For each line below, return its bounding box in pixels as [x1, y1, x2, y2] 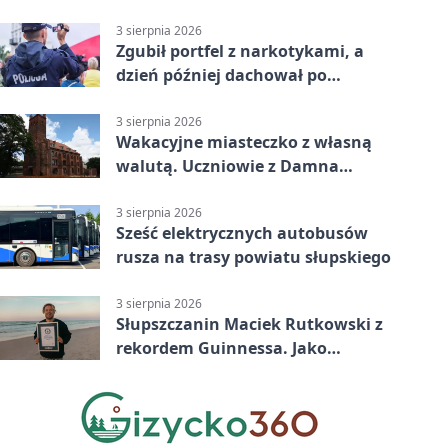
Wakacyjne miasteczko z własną [116, 131, 372, 154]
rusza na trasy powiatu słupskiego [116, 246, 391, 269]
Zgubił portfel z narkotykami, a [116, 39, 364, 62]
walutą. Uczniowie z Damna [116, 155, 339, 178]
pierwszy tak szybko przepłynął [116, 361, 364, 384]
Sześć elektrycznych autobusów [116, 222, 368, 245]
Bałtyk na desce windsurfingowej [116, 385, 381, 408]
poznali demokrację [116, 179, 273, 202]
